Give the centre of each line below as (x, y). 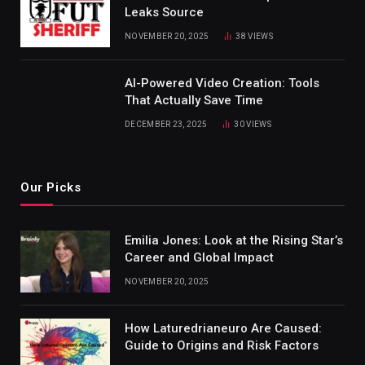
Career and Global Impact (199, 258)
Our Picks (51, 188)
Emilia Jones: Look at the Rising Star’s (234, 241)
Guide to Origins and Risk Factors (222, 346)
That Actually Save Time (194, 101)
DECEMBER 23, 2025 (166, 125)
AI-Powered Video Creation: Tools (222, 84)
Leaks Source (164, 13)
